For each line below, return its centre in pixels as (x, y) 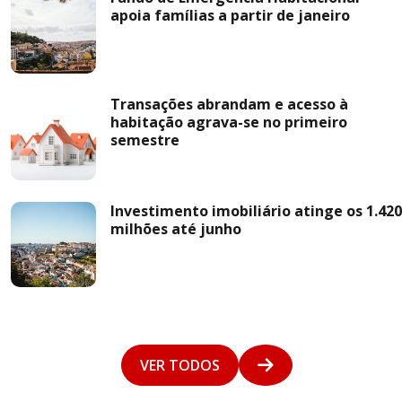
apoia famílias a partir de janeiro (230, 15)
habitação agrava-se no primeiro (229, 122)
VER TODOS (179, 365)
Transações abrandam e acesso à (229, 104)
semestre (145, 140)
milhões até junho (176, 229)
